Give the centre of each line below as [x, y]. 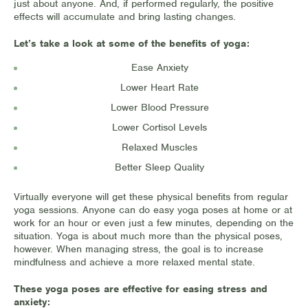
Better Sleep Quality [159, 167]
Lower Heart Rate [159, 87]
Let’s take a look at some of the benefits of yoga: [132, 43]
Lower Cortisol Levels [159, 127]
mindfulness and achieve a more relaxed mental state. [134, 262]
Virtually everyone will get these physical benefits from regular [151, 197]
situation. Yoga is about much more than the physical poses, [148, 236]
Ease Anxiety [159, 67]
